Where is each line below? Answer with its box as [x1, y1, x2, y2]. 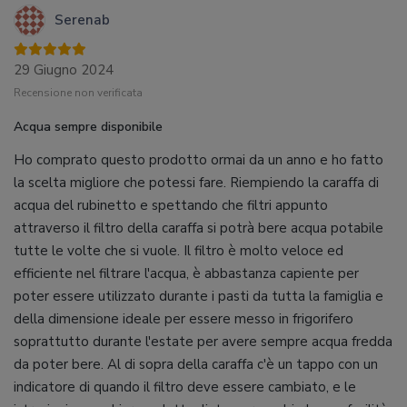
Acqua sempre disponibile [14, 118, 163, 135]
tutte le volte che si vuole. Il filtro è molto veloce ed [14, 242, 343, 260]
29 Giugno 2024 [14, 61, 114, 79]
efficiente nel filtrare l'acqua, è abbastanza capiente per [14, 264, 359, 283]
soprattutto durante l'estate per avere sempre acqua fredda [14, 333, 392, 351]
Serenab [55, 10, 110, 29]
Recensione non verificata [14, 85, 143, 100]
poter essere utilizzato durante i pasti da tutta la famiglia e [14, 287, 383, 305]
